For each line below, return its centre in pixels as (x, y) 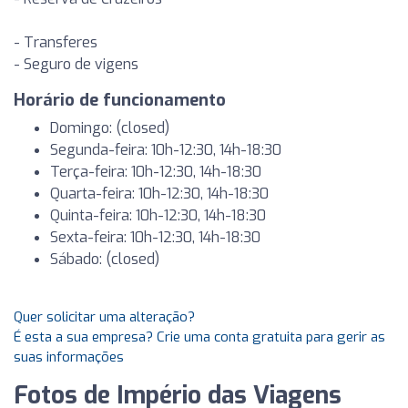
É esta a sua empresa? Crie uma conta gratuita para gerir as (199, 337)
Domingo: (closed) (110, 128)
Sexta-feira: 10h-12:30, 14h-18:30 (155, 237)
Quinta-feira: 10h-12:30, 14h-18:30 (158, 215)
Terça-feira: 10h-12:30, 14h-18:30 (156, 172)
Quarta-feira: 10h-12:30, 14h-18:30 (159, 194)
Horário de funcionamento (120, 100)
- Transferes (56, 42)
